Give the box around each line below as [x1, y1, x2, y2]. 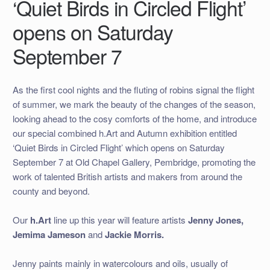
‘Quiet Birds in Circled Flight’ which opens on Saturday [12, 140, 225, 154]
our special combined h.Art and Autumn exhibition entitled [12, 126, 237, 139]
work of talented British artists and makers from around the [12, 169, 242, 183]
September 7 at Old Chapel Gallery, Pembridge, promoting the [12, 155, 256, 168]
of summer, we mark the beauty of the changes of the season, [12, 97, 256, 110]
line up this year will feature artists [51, 213, 188, 227]
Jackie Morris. [104, 228, 164, 242]
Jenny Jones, [187, 213, 243, 227]
